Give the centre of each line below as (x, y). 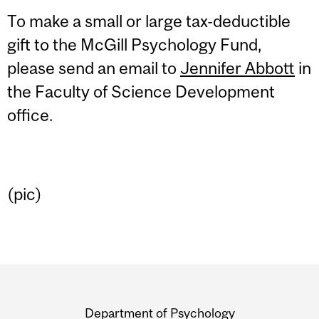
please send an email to (94, 68)
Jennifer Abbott (237, 68)
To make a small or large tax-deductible (149, 21)
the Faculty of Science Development (141, 92)
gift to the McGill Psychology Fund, (134, 45)
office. (30, 115)
